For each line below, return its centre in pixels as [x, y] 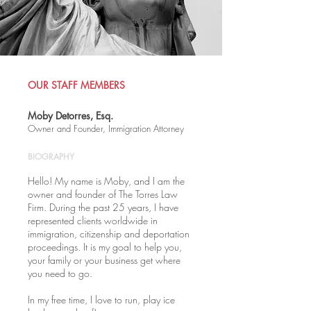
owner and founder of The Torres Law [103, 194]
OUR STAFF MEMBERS [76, 85]
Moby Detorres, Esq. [70, 116]
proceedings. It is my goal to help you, [105, 247]
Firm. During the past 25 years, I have [103, 207]
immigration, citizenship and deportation [109, 234]
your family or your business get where [104, 260]
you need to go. [60, 273]
